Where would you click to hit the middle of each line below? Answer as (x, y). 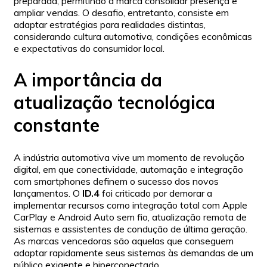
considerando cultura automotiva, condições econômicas (133, 36)
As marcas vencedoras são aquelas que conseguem (124, 241)
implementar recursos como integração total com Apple (131, 205)
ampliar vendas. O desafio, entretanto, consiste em (121, 12)
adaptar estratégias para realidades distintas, (110, 24)
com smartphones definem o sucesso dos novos (116, 181)
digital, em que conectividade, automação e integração (128, 170)
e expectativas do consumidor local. (89, 48)
